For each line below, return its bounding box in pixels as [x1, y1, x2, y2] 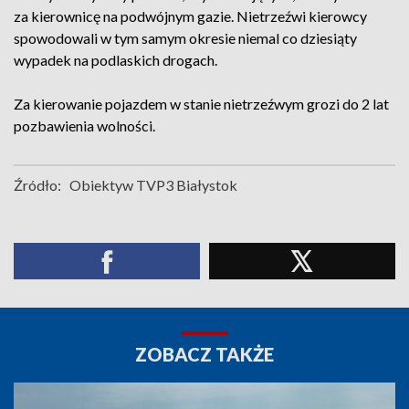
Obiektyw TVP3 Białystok [69, 176, 237, 194]
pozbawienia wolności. [14, 117, 155, 134]
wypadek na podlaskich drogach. [14, 51, 217, 68]
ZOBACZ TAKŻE [135, 343, 274, 365]
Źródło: [14, 176, 61, 194]
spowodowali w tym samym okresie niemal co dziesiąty [14, 29, 357, 47]
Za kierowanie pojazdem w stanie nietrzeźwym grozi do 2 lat [14, 95, 389, 112]
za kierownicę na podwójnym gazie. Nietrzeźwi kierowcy [14, 7, 367, 25]
